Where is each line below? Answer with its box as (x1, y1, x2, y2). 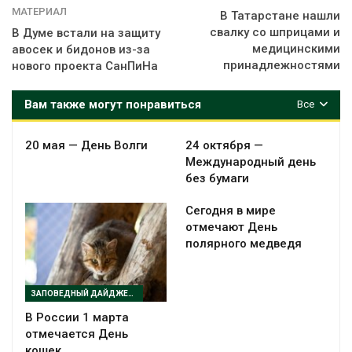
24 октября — (185, 137, 263, 152)
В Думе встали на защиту (12, 25, 160, 40)
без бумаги (185, 170, 249, 185)
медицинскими (252, 41, 340, 56)
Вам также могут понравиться (24, 97, 201, 112)
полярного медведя (185, 236, 302, 251)
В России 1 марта (25, 310, 129, 324)
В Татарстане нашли (220, 8, 340, 23)
